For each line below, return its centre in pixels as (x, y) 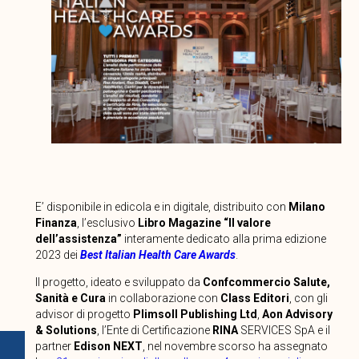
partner (54, 346)
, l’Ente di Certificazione (154, 330)
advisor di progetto (84, 314)
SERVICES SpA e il (284, 330)
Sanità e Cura (70, 298)
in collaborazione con (163, 298)
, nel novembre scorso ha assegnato (235, 346)
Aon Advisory (297, 314)
